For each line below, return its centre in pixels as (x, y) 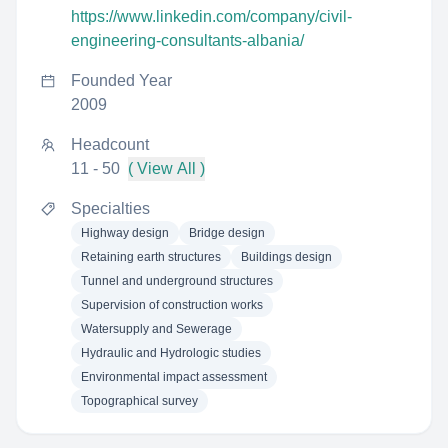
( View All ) (166, 168)
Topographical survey (139, 401)
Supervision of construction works (172, 305)
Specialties (110, 208)
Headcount (110, 144)
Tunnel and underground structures (177, 281)
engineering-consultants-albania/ (187, 40)
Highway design (125, 233)
